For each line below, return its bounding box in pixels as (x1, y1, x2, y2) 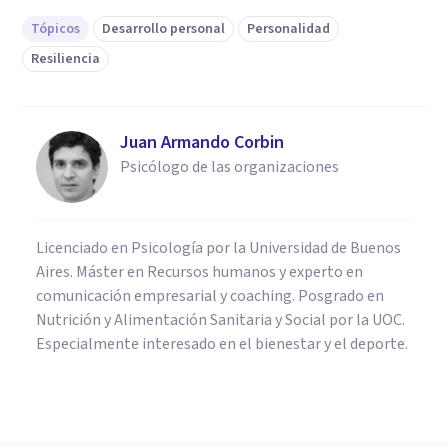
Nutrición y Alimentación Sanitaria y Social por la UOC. (36, 308, 405, 331)
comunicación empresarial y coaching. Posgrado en (36, 284, 384, 307)
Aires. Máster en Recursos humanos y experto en (36, 260, 363, 283)
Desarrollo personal (102, 18, 225, 39)
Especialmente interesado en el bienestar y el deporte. (36, 332, 408, 355)
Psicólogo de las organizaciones (120, 155, 339, 178)
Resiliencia (31, 48, 100, 69)
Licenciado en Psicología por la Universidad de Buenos (36, 236, 401, 259)
